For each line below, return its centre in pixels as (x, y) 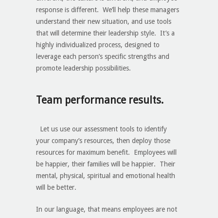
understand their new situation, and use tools (104, 22)
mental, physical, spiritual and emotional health (106, 176)
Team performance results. (100, 100)
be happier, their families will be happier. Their (106, 164)
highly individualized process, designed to (98, 45)
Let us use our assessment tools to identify (102, 129)
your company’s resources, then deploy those (103, 141)
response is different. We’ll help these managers (108, 10)
